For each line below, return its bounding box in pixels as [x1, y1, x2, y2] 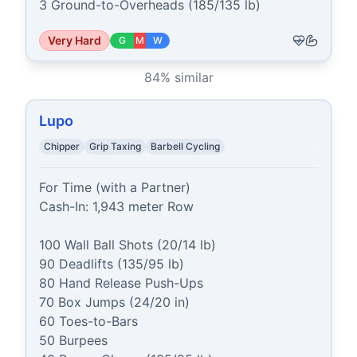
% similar [159, 69, 214, 85]
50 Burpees [39, 332, 108, 348]
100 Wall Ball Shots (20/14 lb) [39, 237, 216, 253]
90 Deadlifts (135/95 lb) [39, 256, 184, 272]
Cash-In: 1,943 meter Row [39, 198, 194, 214]
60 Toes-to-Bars [39, 313, 138, 329]
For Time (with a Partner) [39, 179, 190, 195]
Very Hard [48, 33, 101, 47]
